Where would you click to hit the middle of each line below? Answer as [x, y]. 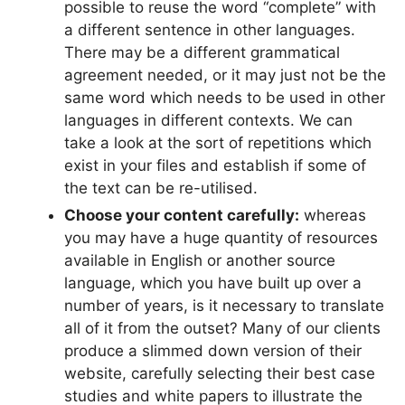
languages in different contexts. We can [208, 120]
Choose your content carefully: [182, 215]
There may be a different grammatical [202, 52]
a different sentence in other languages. [210, 29]
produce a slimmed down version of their [213, 350]
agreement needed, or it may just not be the [225, 75]
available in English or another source [200, 260]
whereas [333, 215]
